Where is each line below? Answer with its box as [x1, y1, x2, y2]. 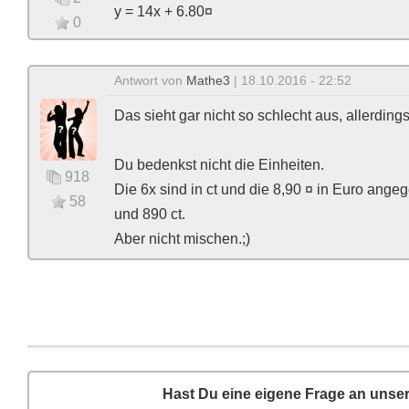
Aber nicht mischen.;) [114, 231, 250, 246]
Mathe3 [186, 73, 230, 88]
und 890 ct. [114, 206, 185, 222]
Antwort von [114, 73, 186, 88]
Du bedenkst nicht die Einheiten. [114, 157, 324, 173]
